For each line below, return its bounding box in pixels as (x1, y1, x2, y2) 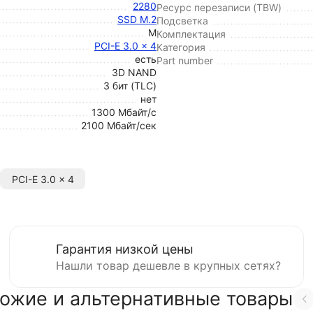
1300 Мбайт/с (92, 106, 156, 118)
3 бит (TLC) (103, 80, 156, 92)
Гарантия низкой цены (56, 242, 194, 256)
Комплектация (156, 28, 226, 40)
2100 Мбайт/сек (81, 119, 156, 131)
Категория (156, 41, 205, 53)
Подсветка (156, 15, 208, 27)
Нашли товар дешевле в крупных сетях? (56, 259, 282, 272)
